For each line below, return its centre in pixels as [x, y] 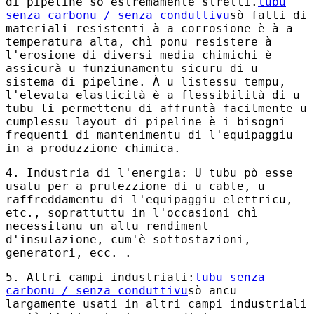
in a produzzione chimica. [93, 148]
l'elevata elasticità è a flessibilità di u [153, 95]
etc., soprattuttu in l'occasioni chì [132, 212]
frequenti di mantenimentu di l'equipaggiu [149, 135]
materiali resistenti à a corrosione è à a [149, 28]
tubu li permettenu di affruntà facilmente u [156, 108]
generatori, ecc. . [69, 252]
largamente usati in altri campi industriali [156, 303]
